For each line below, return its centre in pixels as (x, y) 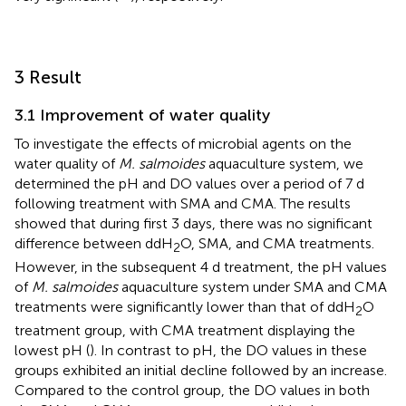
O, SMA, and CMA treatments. (277, 243)
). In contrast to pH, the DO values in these (228, 350)
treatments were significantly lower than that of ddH (185, 306)
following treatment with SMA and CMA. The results (183, 203)
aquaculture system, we (284, 163)
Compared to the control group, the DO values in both (192, 390)
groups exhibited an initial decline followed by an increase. (201, 370)
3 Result (48, 77)
